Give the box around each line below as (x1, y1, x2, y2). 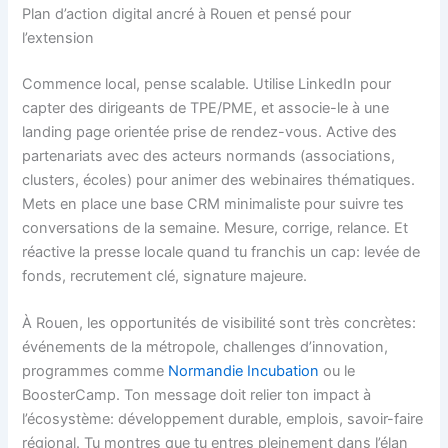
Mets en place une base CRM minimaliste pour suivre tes (22, 194, 405, 213)
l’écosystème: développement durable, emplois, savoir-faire (22, 409, 424, 428)
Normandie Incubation (168, 361, 320, 380)
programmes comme (22, 361, 169, 380)
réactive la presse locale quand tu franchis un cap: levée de (22, 242, 421, 261)
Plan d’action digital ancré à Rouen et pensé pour (22, 4, 352, 23)
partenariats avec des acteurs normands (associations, (22, 146, 396, 165)
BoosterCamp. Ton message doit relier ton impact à (22, 385, 372, 404)
